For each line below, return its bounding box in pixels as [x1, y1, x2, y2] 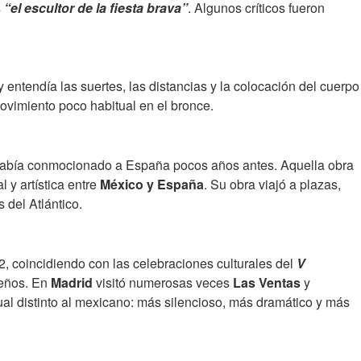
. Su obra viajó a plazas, [204, 175, 341, 194]
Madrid [51, 273, 96, 293]
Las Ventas [233, 273, 301, 293]
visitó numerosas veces [96, 273, 233, 293]
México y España [100, 175, 204, 194]
